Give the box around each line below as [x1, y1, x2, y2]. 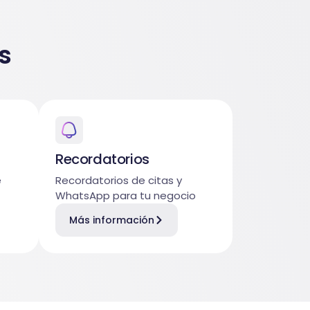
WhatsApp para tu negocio [55, 188, 196, 203]
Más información [69, 212, 154, 227]
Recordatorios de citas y [55, 172, 182, 188]
